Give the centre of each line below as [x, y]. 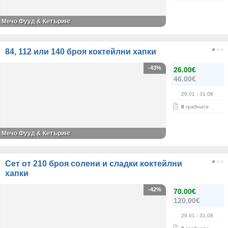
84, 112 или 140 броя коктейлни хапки [81, 52]
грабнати [196, 107]
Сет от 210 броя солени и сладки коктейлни [94, 164]
